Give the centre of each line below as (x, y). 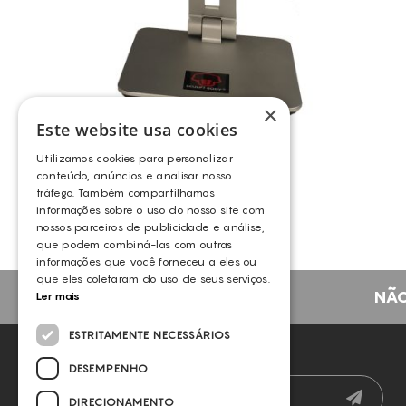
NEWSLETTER (125, 350)
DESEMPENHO (109, 368)
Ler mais (58, 296)
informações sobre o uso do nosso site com (151, 210)
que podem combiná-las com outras (135, 244)
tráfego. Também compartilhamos (126, 193)
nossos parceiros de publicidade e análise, (151, 227)
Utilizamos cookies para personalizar (135, 158)
